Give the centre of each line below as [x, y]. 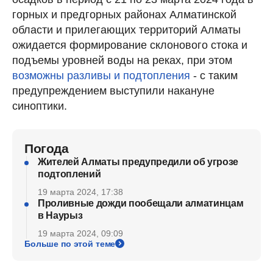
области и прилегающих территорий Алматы [126, 30]
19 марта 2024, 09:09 [80, 233]
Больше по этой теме [70, 243]
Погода [47, 148]
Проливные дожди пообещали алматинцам [141, 203]
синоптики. [40, 106]
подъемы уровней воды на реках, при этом [122, 60]
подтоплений [69, 174]
